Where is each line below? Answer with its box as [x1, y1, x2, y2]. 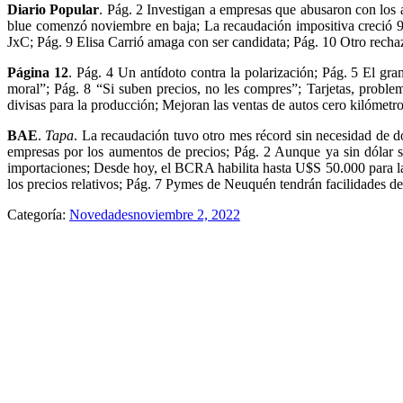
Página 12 [7, 64, 68, 80]
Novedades [69, 206, 133, 222]
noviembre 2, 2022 [133, 206, 240, 222]
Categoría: [7, 206, 69, 222]
